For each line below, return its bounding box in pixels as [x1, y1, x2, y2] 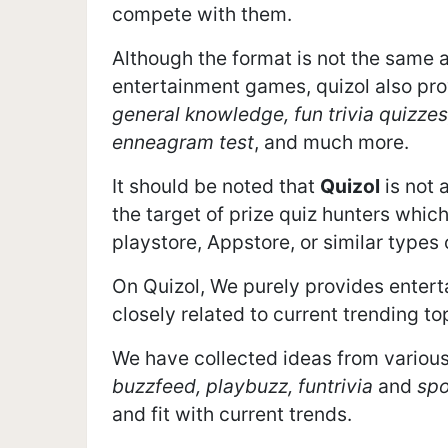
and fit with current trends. [112, 402, 352, 427]
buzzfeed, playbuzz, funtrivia [112, 374, 373, 399]
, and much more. [254, 130, 409, 155]
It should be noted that [112, 174, 320, 199]
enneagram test [112, 130, 254, 155]
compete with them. [112, 2, 292, 27]
